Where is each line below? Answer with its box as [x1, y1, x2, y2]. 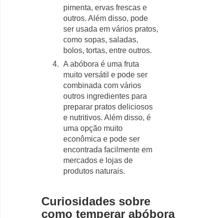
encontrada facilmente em [63, 145, 152, 154]
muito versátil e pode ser [63, 71, 147, 79]
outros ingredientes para [63, 92, 147, 100]
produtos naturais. [63, 167, 125, 175]
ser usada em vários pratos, [63, 25, 158, 33]
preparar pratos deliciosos [63, 103, 153, 111]
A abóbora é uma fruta [63, 60, 139, 68]
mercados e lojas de [63, 156, 133, 164]
